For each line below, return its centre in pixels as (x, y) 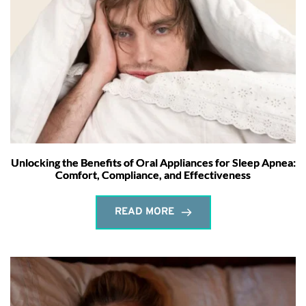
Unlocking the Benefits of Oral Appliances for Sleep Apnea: (153, 162)
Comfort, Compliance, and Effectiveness (153, 174)
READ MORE (144, 212)
